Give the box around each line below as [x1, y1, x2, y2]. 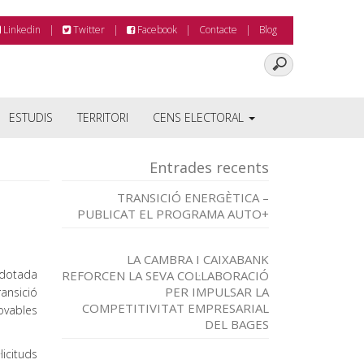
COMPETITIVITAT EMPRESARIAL [82, 300, 269, 316]
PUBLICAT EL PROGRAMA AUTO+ [77, 206, 269, 222]
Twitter [71, 23, 105, 37]
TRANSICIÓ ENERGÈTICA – [117, 189, 269, 206]
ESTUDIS [9, 110, 53, 125]
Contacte [199, 23, 237, 37]
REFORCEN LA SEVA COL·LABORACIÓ [62, 267, 269, 284]
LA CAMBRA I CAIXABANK [127, 251, 269, 267]
